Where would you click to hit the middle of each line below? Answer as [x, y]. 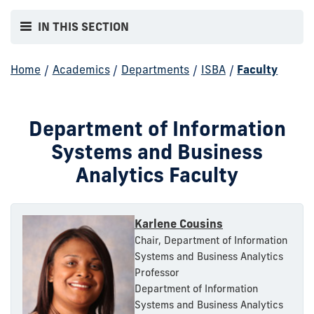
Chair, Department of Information [211, 240]
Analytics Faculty [157, 175]
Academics [81, 69]
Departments [156, 69]
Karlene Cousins [179, 223]
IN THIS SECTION [84, 27]
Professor [157, 272]
